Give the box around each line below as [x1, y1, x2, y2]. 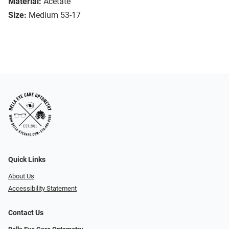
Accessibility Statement [8, 185, 77, 193]
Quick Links [8, 155, 45, 164]
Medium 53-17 [29, 10, 81, 20]
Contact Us [8, 209, 43, 218]
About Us [8, 172, 34, 180]
